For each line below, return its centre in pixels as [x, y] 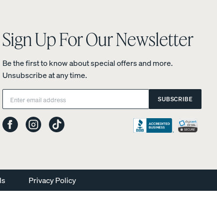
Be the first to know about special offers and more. [88, 63]
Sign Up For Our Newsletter [98, 39]
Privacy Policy [52, 180]
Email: [13, 93]
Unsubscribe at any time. [45, 75]
